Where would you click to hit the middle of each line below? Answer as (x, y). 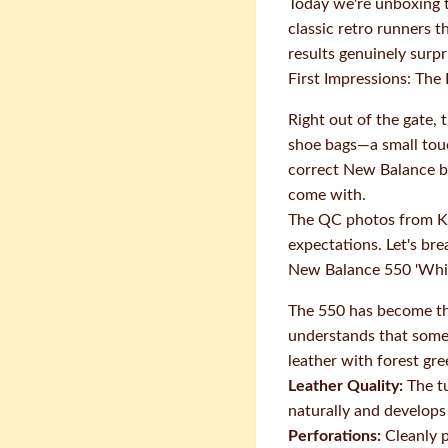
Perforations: (334, 436)
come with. (327, 195)
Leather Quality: (345, 386)
